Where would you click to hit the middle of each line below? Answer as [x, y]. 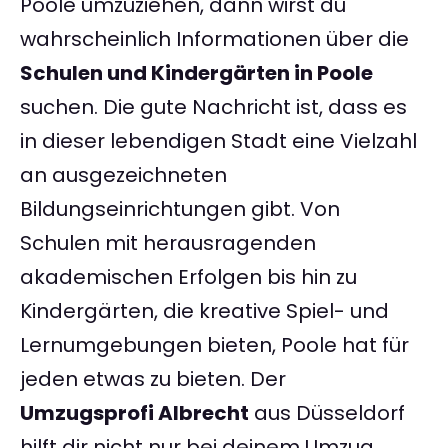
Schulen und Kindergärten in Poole [196, 73]
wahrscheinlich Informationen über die [214, 39]
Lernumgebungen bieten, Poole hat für [214, 345]
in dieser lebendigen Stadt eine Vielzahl [218, 141]
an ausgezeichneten [123, 175]
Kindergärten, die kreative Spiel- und [204, 311]
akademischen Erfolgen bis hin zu [188, 277]
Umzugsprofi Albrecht [134, 413]
